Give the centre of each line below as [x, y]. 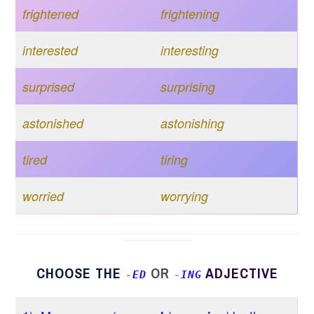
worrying [185, 196]
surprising [188, 86]
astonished [53, 123]
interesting [190, 50]
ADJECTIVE [241, 273]
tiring [175, 159]
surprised [49, 86]
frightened [51, 13]
